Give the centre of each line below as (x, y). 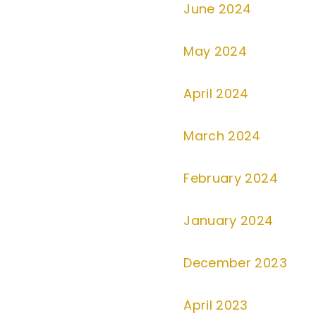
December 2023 (235, 263)
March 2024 (222, 136)
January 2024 (229, 220)
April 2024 (216, 93)
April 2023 (216, 305)
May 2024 (215, 51)
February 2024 (231, 178)
